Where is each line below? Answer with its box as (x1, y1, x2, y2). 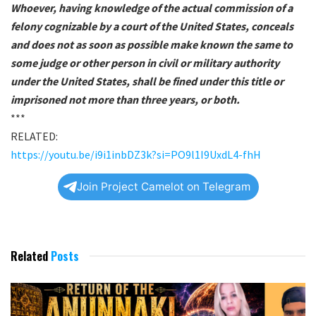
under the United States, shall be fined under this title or (11, 74, 284, 89)
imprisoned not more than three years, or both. (11, 92, 240, 107)
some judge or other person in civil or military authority (11, 56, 279, 71)
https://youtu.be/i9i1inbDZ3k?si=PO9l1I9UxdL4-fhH (11, 147, 261, 162)
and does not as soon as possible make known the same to (11, 37, 293, 52)
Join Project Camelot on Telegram (76, 180, 250, 194)
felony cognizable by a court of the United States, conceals (11, 19, 293, 34)
